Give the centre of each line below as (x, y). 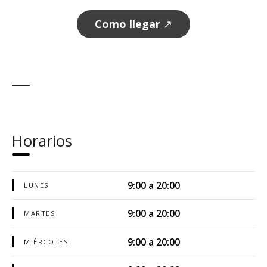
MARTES (40, 213)
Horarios (42, 141)
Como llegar (128, 24)
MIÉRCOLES (46, 241)
